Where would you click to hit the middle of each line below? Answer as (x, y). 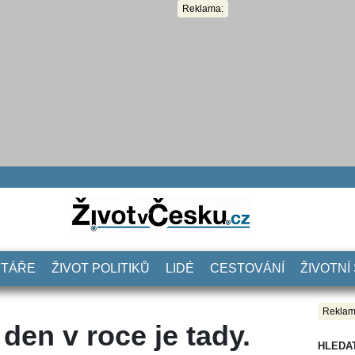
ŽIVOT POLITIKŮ (101, 268)
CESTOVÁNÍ (247, 268)
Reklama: (203, 9)
